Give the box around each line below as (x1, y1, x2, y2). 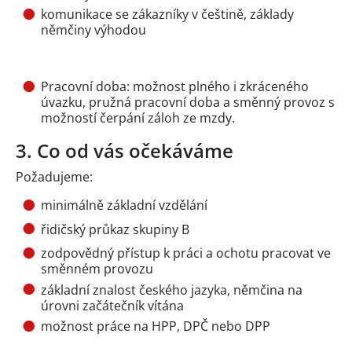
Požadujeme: (16, 168, 93, 186)
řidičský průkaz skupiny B (41, 220, 189, 238)
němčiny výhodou (41, 21, 146, 39)
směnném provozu (41, 260, 153, 278)
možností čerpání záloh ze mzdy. (41, 109, 235, 127)
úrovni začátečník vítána (41, 296, 184, 314)
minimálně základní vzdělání (41, 196, 207, 214)
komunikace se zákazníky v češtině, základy (41, 5, 294, 24)
